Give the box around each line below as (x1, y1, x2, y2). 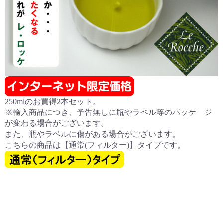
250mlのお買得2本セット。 (5, 97, 101, 106)
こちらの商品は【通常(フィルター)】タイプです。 (5, 140, 185, 149)
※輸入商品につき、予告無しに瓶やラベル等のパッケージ (5, 108, 212, 116)
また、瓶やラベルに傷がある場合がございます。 (5, 129, 180, 138)
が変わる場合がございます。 (5, 118, 109, 127)
